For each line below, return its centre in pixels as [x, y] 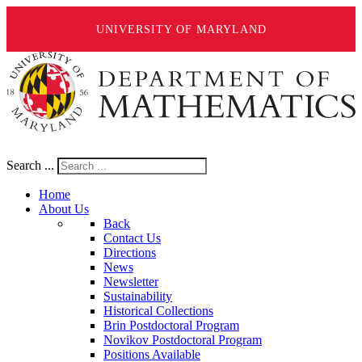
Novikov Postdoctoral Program [183, 340]
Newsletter [131, 282]
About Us [64, 209]
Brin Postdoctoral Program [171, 326]
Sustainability [138, 297]
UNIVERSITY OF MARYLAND [181, 29]
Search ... [30, 166]
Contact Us [132, 238]
